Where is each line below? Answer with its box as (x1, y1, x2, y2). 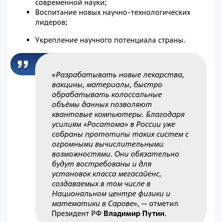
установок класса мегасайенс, (52, 168, 162, 178)
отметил (147, 198, 179, 208)
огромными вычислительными (52, 139, 164, 149)
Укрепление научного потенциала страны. (35, 35, 185, 45)
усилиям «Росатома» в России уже (52, 119, 175, 129)
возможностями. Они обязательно (52, 149, 179, 159)
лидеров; (35, 17, 67, 27)
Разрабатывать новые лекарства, (55, 69, 184, 79)
